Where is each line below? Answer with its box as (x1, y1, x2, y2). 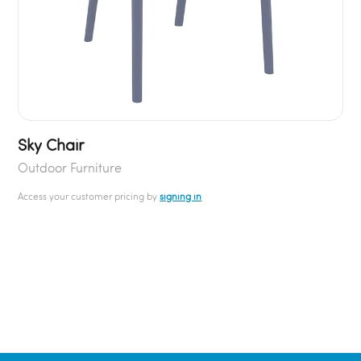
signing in (160, 189, 202, 202)
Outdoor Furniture (18, 159, 122, 176)
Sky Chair (18, 134, 85, 155)
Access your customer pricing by (18, 189, 160, 202)
